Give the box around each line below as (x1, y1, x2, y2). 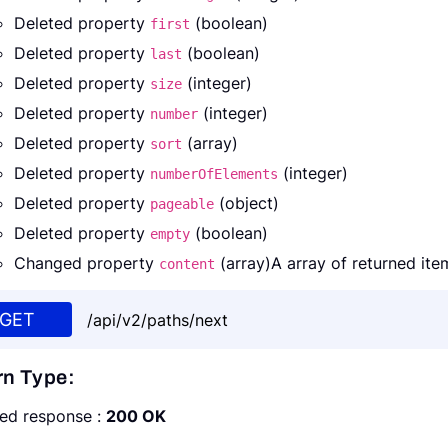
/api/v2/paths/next (87, 309, 228, 330)
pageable (150, 196, 214, 213)
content (159, 256, 215, 273)
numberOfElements (150, 166, 278, 183)
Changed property (14, 253, 159, 274)
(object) (214, 193, 279, 214)
